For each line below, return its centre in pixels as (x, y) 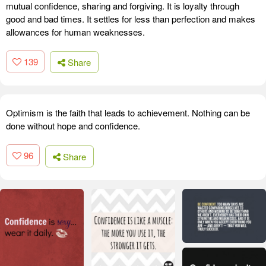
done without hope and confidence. (73, 126)
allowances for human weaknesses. (75, 31)
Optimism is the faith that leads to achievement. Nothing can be (128, 113)
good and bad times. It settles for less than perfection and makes (131, 18)
